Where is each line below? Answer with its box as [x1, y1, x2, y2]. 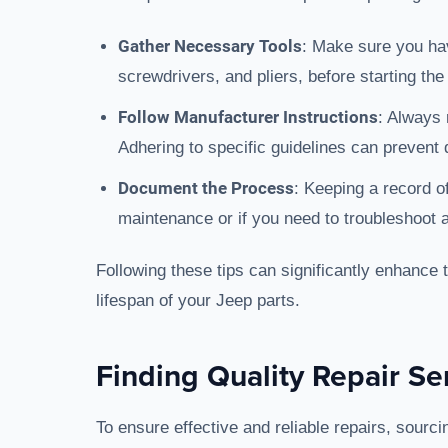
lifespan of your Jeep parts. [96, 291, 300, 310]
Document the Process [118, 178, 294, 198]
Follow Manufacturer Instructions [118, 107, 378, 127]
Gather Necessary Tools [118, 36, 302, 56]
